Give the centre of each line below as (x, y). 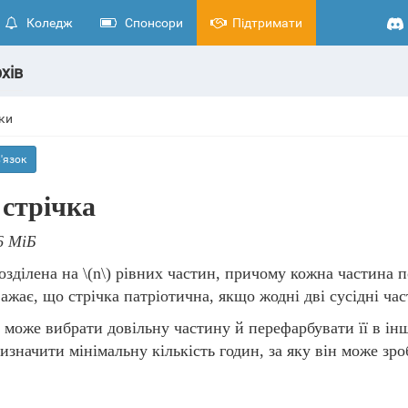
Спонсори (151, 23)
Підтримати (266, 23)
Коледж (47, 23)
